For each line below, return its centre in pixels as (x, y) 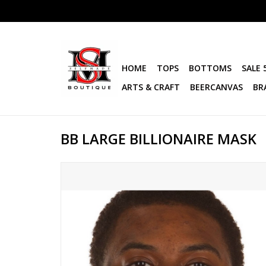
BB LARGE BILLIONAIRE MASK (159, 139)
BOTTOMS (210, 68)
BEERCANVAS (216, 87)
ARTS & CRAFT (151, 87)
